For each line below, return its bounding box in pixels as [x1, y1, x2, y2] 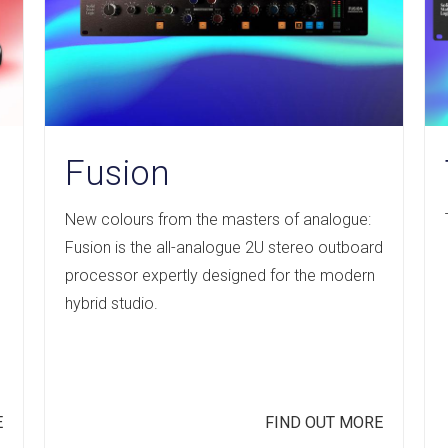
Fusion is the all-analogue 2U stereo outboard [65, 237, 383, 257]
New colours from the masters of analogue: [65, 209, 371, 229]
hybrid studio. [65, 293, 158, 313]
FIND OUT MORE [265, 412, 383, 432]
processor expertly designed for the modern [65, 265, 375, 285]
